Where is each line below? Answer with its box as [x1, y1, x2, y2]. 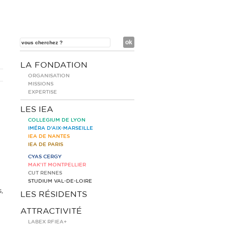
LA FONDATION [20, 61, 88, 69]
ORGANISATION [28, 73, 70, 78]
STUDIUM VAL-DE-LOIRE [28, 179, 92, 184]
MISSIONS [28, 81, 53, 87]
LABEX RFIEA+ [28, 219, 67, 224]
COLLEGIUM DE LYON [28, 118, 85, 123]
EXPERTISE [28, 90, 57, 95]
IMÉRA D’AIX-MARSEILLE [28, 126, 93, 131]
